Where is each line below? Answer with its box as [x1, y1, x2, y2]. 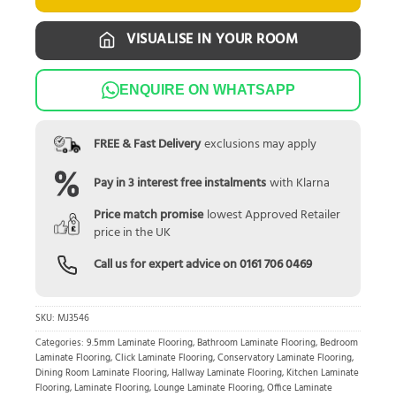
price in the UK [93, 223, 171, 242]
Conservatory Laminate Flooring [217, 351, 352, 367]
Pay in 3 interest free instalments [93, 173, 266, 193]
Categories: [35, 336, 87, 352]
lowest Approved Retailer [206, 205, 340, 225]
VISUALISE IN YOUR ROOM [126, 28, 299, 52]
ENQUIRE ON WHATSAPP [118, 81, 295, 97]
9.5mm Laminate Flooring [87, 336, 193, 352]
